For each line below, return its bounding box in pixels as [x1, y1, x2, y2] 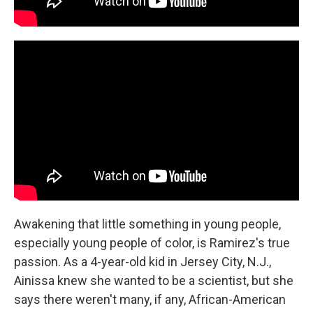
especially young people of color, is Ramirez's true [14, 235, 290, 251]
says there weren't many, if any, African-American [14, 292, 286, 307]
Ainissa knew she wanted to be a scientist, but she [14, 273, 293, 289]
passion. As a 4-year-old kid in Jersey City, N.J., [14, 254, 271, 270]
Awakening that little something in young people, [14, 217, 281, 232]
